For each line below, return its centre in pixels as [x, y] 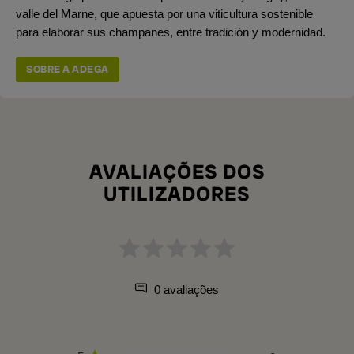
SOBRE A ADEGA [68, 69]
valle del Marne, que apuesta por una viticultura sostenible [164, 13]
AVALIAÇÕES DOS [177, 171]
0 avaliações [185, 289]
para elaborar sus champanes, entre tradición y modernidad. [171, 32]
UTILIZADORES [177, 194]
